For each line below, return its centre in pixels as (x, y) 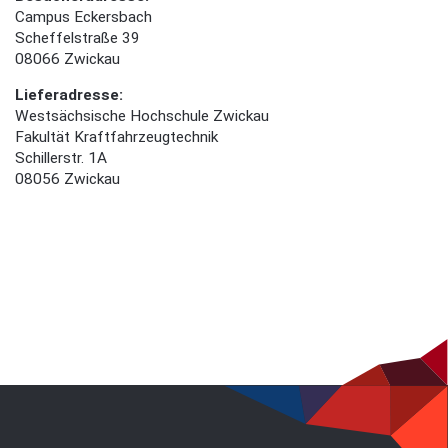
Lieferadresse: (69, 95)
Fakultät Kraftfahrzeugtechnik (116, 137)
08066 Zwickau (67, 59)
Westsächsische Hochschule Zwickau (142, 116)
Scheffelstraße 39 (77, 38)
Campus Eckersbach (83, 17)
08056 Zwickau (67, 179)
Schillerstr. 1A (61, 158)
